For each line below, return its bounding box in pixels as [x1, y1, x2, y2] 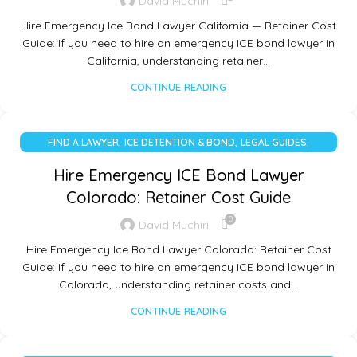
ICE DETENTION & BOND [124, 136, 235, 149]
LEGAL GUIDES [241, 136, 307, 149]
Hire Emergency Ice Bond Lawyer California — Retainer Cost [21, 18, 336, 33]
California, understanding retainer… [87, 53, 270, 69]
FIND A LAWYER [48, 136, 119, 149]
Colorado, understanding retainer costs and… [59, 277, 298, 292]
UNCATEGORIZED [139, 156, 218, 169]
